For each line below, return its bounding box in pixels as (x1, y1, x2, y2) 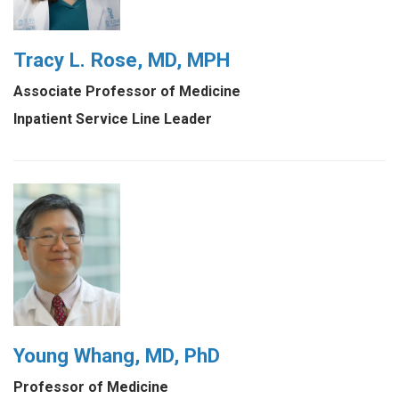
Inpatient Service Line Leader (13, 110, 212, 128)
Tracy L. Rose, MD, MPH (13, 48, 230, 72)
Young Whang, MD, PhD (13, 344, 220, 368)
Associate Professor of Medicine (13, 83, 240, 101)
